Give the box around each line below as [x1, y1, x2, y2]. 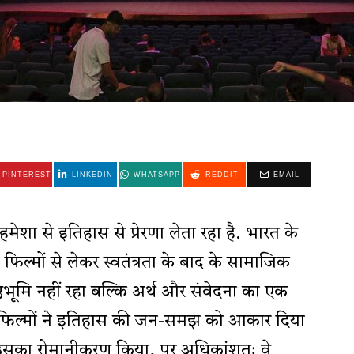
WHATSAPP [133, 171, 180, 179]
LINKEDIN [71, 171, 113, 179]
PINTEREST [2, 171, 52, 179]
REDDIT [205, 171, 239, 179]
